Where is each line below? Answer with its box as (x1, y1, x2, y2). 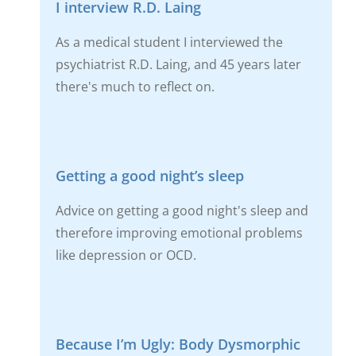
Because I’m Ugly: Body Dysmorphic (55, 334, 300, 354)
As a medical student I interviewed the (55, 33, 283, 51)
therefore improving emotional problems (55, 223, 303, 242)
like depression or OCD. (55, 246, 196, 264)
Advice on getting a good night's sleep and (55, 201, 308, 219)
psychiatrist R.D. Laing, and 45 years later (55, 55, 301, 73)
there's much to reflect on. (55, 77, 215, 95)
